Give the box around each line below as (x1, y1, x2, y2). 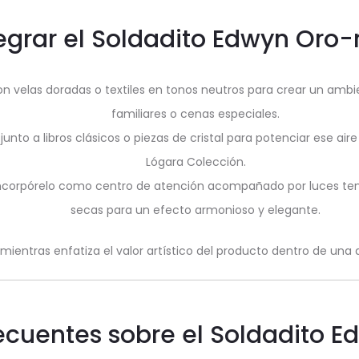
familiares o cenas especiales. (111, 106, 280, 122)
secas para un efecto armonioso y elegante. (71, 202, 321, 218)
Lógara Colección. (145, 154, 246, 170)
